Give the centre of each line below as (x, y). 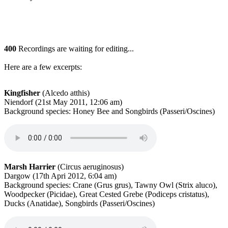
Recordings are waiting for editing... (75, 48)
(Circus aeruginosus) (90, 166)
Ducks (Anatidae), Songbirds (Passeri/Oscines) (79, 203)
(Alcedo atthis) (65, 93)
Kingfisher (22, 93)
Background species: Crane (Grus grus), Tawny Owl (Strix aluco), (111, 185)
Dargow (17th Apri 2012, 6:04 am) (60, 176)
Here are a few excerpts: (43, 67)
